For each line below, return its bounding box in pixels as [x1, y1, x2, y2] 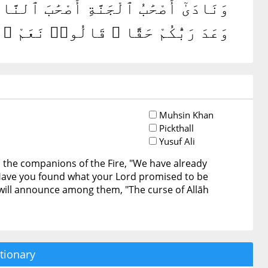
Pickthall [157, 122, 194, 134]
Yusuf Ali [157, 135, 195, 147]
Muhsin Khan [157, 109, 214, 121]
